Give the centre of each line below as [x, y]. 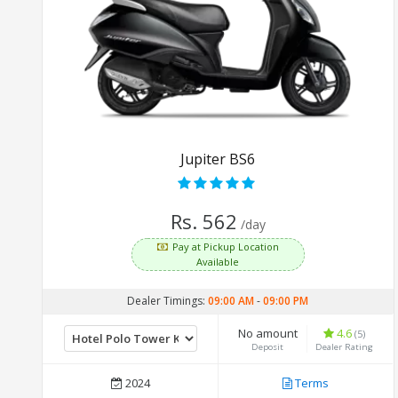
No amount [267, 333]
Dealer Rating [345, 346]
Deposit [268, 346]
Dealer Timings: [168, 300]
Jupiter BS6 [218, 159]
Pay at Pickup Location [225, 246]
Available [218, 261]
